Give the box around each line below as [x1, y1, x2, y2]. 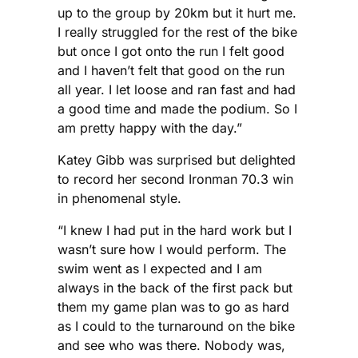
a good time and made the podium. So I [58, 101, 297, 117]
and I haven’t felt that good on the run [58, 62, 284, 79]
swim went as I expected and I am [58, 261, 262, 277]
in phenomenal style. [58, 190, 181, 207]
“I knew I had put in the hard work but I [58, 222, 292, 239]
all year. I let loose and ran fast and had [58, 82, 296, 98]
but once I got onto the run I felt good [58, 43, 284, 60]
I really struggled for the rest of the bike [58, 24, 297, 41]
